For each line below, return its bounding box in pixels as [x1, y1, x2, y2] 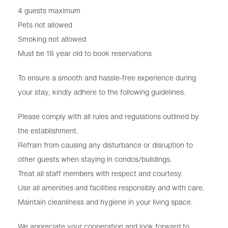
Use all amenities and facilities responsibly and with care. [18, 182, 205, 193]
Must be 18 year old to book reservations [18, 48, 152, 59]
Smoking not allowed [18, 34, 86, 45]
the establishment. [18, 125, 78, 136]
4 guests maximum [18, 5, 80, 16]
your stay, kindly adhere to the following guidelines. [18, 87, 186, 98]
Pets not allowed [18, 19, 72, 31]
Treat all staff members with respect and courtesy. [18, 168, 183, 179]
